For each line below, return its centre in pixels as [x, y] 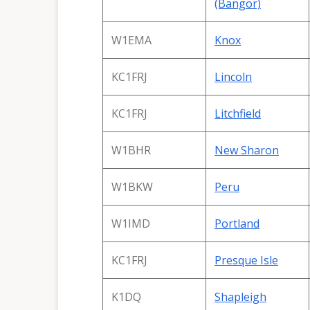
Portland [237, 223]
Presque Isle [246, 260]
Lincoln [233, 76]
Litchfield [238, 113]
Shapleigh [240, 297]
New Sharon [247, 150]
